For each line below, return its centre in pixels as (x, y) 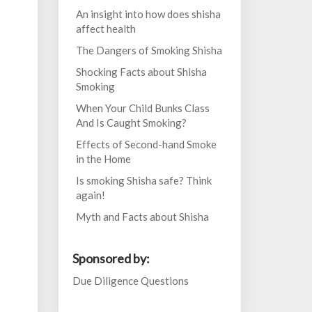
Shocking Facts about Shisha (141, 72)
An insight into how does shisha (148, 14)
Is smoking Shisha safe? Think (143, 180)
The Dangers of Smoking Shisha (149, 50)
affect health (106, 29)
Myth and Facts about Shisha (142, 217)
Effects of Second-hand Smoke (146, 144)
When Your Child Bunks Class (142, 108)
